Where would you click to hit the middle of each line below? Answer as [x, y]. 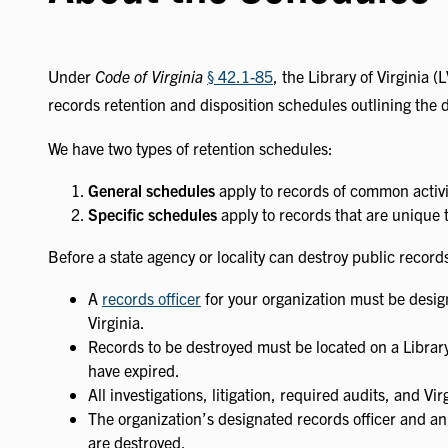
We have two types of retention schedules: [190, 148]
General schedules [151, 190]
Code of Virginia [151, 76]
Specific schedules [152, 214]
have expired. [134, 370]
